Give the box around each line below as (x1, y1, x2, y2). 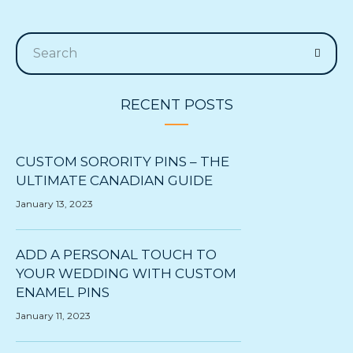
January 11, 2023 (16, 309, 91, 321)
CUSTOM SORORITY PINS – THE (16, 153, 229, 169)
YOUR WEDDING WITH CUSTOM (16, 265, 236, 281)
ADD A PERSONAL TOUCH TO (16, 246, 217, 262)
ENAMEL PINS (16, 284, 110, 300)
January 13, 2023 (16, 197, 93, 210)
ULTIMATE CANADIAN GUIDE (16, 172, 213, 188)
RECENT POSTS (120, 95, 233, 113)
